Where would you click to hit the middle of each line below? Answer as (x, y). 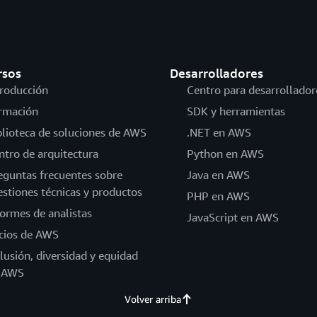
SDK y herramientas (236, 111)
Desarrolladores (216, 73)
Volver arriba (152, 299)
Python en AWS (225, 154)
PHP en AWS (218, 196)
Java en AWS (218, 175)
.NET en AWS (219, 133)
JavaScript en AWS (232, 218)
